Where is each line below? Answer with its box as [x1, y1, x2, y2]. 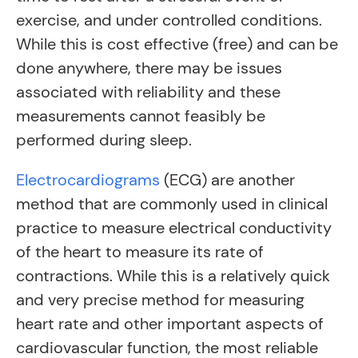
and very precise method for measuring [16, 289, 304, 310]
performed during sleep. [16, 129, 196, 150]
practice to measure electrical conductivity [16, 217, 332, 238]
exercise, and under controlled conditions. [16, 10, 322, 30]
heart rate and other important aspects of [16, 313, 324, 334]
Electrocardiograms [16, 169, 160, 190]
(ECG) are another [160, 169, 295, 190]
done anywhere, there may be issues [16, 58, 282, 78]
